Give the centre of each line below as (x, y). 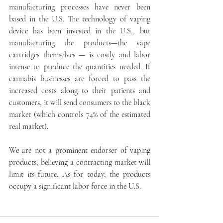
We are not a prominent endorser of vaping (80, 150)
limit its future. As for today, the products (80, 174)
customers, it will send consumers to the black (80, 103)
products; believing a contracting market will (80, 162)
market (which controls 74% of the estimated (80, 114)
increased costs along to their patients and (80, 91)
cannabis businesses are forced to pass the (80, 79)
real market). (29, 126)
